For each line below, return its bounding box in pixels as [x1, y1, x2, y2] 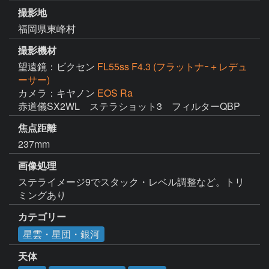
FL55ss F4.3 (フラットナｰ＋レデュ [97, 59, 247, 74]
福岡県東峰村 [18, 22, 76, 36]
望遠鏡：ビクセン [18, 59, 97, 74]
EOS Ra [97, 86, 133, 100]
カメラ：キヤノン [18, 86, 97, 100]
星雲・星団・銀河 [23, 226, 100, 241]
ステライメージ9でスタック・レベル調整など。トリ [18, 174, 244, 189]
